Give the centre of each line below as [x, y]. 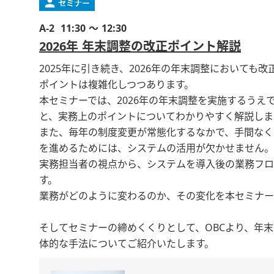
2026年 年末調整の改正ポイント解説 [140, 46]
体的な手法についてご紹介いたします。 [127, 244]
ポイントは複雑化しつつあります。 [117, 85]
